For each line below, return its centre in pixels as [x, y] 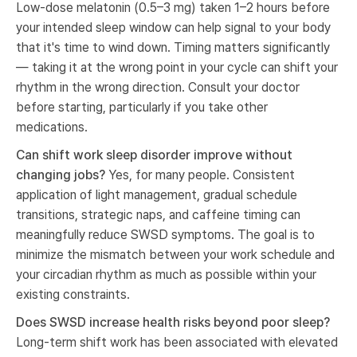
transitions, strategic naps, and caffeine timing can [158, 214]
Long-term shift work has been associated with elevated [177, 342]
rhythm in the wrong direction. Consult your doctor [158, 87]
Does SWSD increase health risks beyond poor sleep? [173, 322]
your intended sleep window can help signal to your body [173, 27]
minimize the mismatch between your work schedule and [175, 254]
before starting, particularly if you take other [142, 107]
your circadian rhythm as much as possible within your [166, 274]
